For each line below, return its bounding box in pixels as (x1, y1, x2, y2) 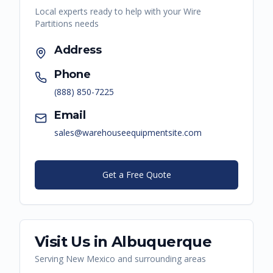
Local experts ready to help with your (35, 5, 183, 18)
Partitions (35, 18, 73, 30)
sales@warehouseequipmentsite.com (54, 127, 202, 139)
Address (54, 43, 102, 57)
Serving (35, 253, 66, 265)
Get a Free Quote (102, 169, 171, 181)
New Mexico (66, 253, 115, 265)
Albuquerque (111, 233, 212, 251)
